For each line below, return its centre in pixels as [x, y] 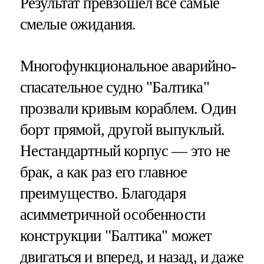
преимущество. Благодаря [103, 193]
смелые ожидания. [78, 24]
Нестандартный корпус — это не [125, 151]
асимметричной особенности [113, 214]
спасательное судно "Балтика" [114, 87]
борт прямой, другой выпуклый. [122, 129]
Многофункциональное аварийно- [128, 66]
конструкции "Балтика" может [116, 235]
